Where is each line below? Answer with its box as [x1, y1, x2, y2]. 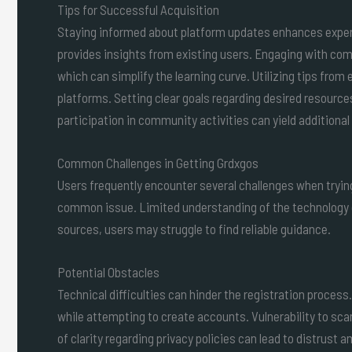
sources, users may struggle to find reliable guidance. [57, 220, 331, 236]
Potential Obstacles [57, 263, 159, 280]
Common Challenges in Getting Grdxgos [57, 154, 258, 170]
